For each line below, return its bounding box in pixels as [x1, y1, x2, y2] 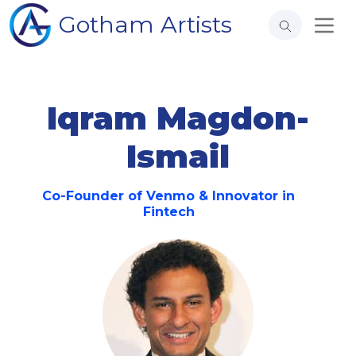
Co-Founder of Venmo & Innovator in [42, 188, 295, 203]
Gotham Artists [59, 10, 232, 38]
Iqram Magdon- [47, 99, 309, 137]
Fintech [142, 204, 195, 219]
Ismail [126, 137, 230, 176]
